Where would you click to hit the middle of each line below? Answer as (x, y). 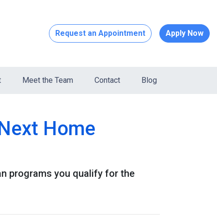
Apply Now (185, 33)
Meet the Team (47, 80)
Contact (107, 80)
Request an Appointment (100, 33)
